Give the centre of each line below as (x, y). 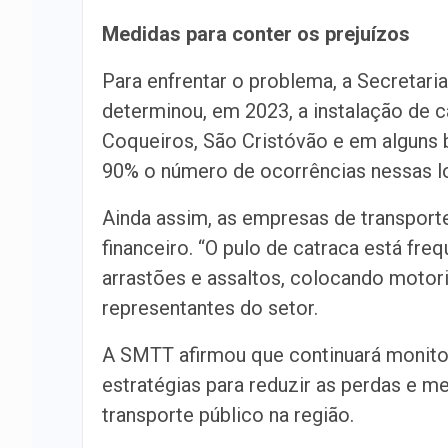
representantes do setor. (210, 308)
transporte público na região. (228, 415)
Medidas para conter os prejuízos (258, 34)
